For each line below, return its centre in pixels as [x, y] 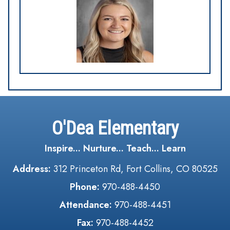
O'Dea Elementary [115, 128]
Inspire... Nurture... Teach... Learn [115, 148]
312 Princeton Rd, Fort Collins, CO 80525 [135, 169]
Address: [33, 169]
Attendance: [85, 205]
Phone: [85, 187]
